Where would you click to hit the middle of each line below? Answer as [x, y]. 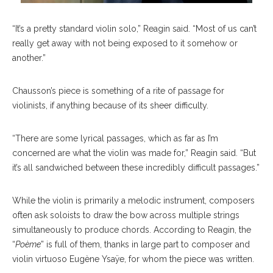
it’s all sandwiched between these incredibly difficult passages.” [136, 167]
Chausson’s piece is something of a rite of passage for [118, 90]
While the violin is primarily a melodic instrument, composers [133, 200]
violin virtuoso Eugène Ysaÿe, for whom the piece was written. [133, 259]
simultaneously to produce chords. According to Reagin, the [132, 229]
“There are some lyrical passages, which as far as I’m [115, 138]
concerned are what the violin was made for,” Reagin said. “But [134, 153]
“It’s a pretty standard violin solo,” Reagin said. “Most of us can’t [134, 28]
